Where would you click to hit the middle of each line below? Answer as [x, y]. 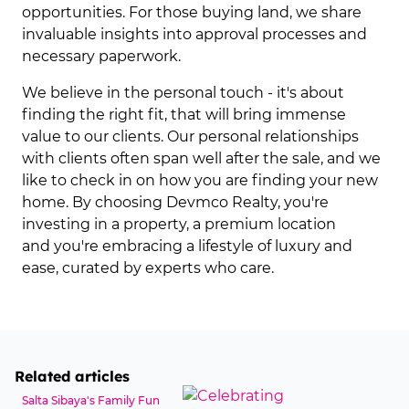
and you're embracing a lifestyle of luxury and [187, 246]
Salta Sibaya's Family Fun [91, 400]
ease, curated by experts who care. [148, 268]
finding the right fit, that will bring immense [184, 115]
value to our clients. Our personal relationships [190, 136]
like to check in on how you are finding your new [200, 180]
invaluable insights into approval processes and [194, 34]
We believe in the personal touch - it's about [183, 93]
